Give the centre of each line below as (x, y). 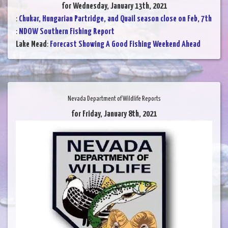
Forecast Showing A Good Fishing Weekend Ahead (125, 45)
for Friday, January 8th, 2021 (114, 115)
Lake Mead (31, 45)
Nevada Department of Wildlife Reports (114, 99)
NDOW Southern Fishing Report (67, 32)
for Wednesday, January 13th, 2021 (114, 7)
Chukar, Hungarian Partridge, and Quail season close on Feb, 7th (115, 19)
